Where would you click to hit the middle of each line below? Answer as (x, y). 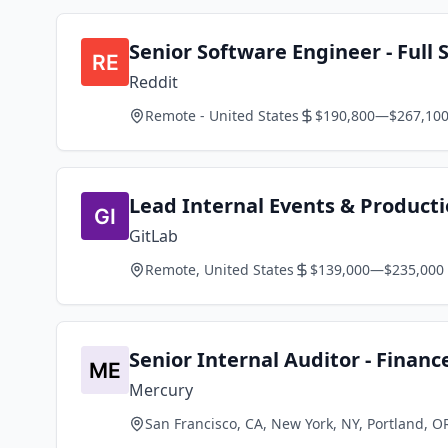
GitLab (153, 236)
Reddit (153, 82)
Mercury (161, 390)
